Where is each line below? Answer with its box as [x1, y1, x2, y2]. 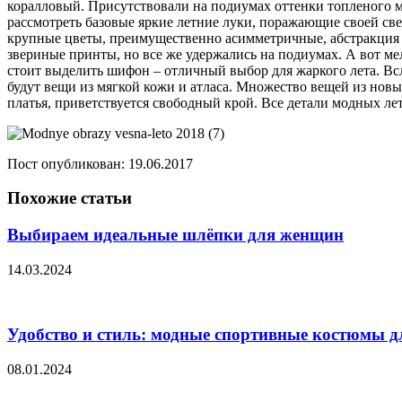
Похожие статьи [7, 188, 132, 208]
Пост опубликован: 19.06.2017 [7, 155, 193, 171]
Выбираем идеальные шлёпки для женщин [7, 224, 344, 244]
